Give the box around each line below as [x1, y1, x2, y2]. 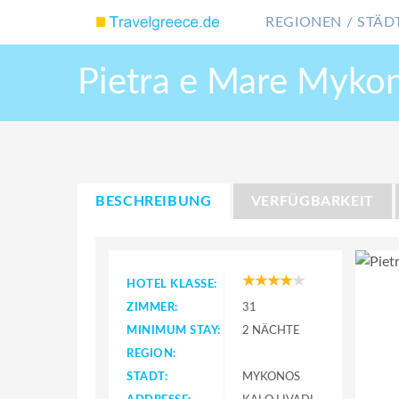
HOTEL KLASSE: [126, 278, 217, 290]
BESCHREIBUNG [95, 194, 212, 208]
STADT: [126, 370, 168, 383]
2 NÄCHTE [242, 324, 300, 337]
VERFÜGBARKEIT [250, 194, 375, 208]
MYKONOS [242, 370, 300, 383]
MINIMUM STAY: [126, 324, 221, 337]
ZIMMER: [126, 301, 178, 313]
